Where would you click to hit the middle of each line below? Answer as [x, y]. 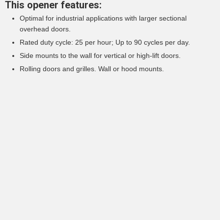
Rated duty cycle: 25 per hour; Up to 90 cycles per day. [105, 42]
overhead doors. [45, 29]
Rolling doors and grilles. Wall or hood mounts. [92, 69]
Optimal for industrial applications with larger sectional [103, 18]
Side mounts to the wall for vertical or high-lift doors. [100, 56]
